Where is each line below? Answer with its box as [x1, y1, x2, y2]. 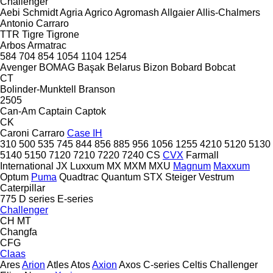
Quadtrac [59, 171, 99, 182]
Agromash [115, 7, 159, 18]
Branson [79, 83, 115, 94]
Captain [38, 105, 73, 116]
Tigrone [46, 29, 79, 40]
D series [19, 193, 55, 204]
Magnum [173, 160, 211, 171]
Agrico [85, 7, 113, 18]
